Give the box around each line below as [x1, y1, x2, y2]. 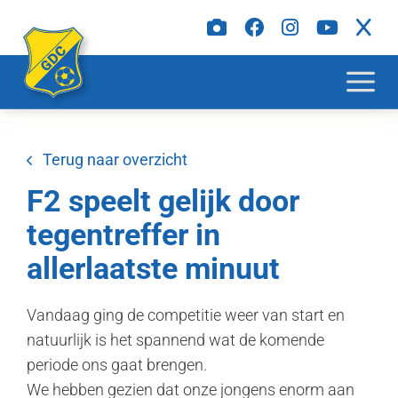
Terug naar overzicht [43, 150, 187, 169]
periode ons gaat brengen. [27, 355, 207, 374]
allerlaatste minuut [27, 251, 280, 286]
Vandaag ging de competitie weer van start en [27, 306, 345, 324]
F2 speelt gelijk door [27, 183, 299, 219]
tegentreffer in [27, 217, 220, 252]
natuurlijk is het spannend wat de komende [27, 330, 324, 349]
